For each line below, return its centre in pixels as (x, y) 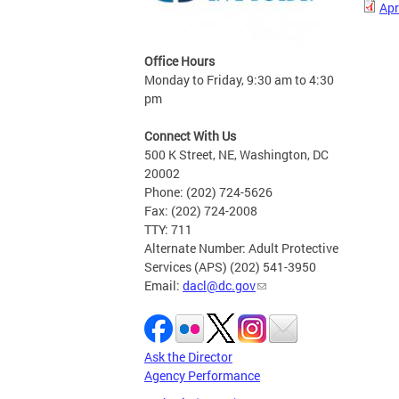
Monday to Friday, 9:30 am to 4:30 (239, 80)
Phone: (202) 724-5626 (208, 192)
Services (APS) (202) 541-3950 (230, 267)
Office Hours (179, 61)
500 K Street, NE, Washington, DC (236, 155)
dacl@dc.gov (219, 285)
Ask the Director (188, 357)
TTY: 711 (168, 229)
